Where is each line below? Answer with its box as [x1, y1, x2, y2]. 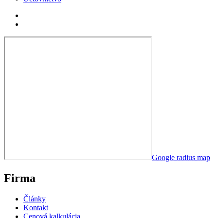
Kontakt [23, 203, 48, 212]
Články [23, 194, 46, 203]
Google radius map [152, 153, 210, 162]
